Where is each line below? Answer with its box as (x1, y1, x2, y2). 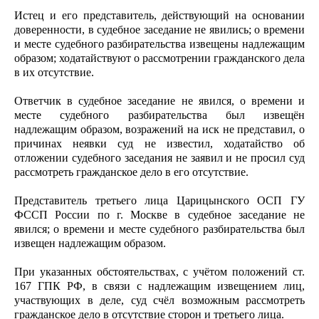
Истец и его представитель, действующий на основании (14, 9, 305, 21)
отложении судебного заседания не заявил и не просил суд (14, 152, 305, 164)
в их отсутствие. (14, 66, 94, 78)
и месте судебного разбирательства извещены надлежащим (14, 38, 305, 50)
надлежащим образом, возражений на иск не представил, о (14, 123, 305, 135)
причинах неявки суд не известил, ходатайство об (14, 137, 305, 150)
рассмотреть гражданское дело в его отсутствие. (14, 166, 249, 178)
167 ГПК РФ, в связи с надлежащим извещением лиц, (14, 280, 305, 292)
